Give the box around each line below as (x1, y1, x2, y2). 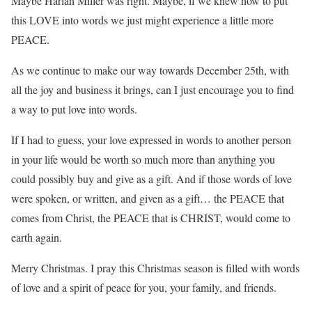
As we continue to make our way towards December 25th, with (11, 62, 289, 77)
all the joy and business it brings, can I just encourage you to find (11, 81, 294, 97)
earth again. (11, 229, 62, 244)
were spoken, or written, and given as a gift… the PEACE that (11, 190, 284, 205)
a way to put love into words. (11, 101, 137, 116)
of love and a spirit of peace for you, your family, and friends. (11, 279, 276, 295)
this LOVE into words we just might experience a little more (11, 12, 274, 27)
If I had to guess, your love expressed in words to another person (11, 132, 291, 147)
